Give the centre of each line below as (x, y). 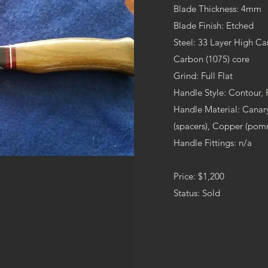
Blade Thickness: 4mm (217, 8)
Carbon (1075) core (211, 59)
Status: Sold (197, 193)
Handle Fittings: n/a (213, 142)
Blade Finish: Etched (214, 25)
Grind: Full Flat (203, 75)
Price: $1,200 (199, 176)
